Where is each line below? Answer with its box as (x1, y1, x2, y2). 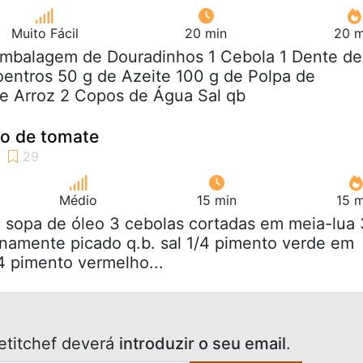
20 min (185, 24, 228, 41)
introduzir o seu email (119, 333, 286, 353)
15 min (197, 191, 237, 208)
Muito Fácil (11, 24, 79, 41)
